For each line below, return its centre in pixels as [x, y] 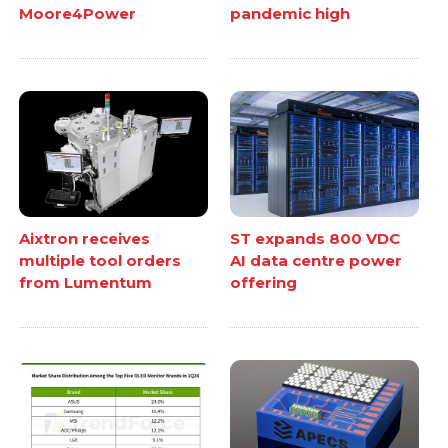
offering [263, 282]
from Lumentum [86, 282]
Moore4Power [78, 14]
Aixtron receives [85, 238]
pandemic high [290, 14]
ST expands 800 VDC [315, 238]
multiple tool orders [100, 260]
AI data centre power [316, 260]
